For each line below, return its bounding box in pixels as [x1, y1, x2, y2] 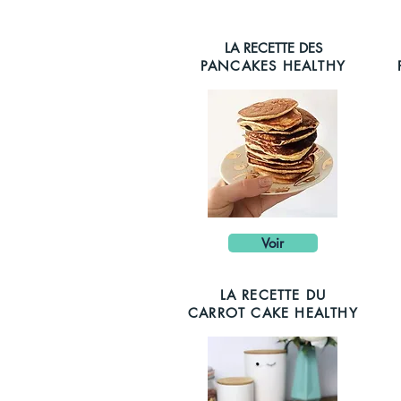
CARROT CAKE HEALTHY [188, 304, 358, 321]
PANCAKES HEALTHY [200, 57, 346, 74]
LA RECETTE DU [219, 286, 327, 303]
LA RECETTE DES [224, 39, 322, 56]
